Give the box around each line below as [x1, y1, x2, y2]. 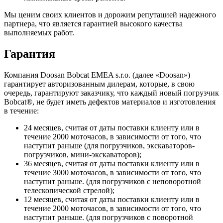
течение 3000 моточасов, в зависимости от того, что [24, 168, 201, 177]
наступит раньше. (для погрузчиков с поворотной [24, 213, 193, 222]
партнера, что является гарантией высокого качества [4, 19, 183, 28]
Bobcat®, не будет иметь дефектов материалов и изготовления [4, 97, 216, 106]
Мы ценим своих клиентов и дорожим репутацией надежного [4, 10, 216, 19]
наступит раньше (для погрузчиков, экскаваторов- [24, 141, 195, 150]
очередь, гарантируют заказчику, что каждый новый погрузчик [4, 88, 219, 97]
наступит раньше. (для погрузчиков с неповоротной [24, 177, 201, 186]
